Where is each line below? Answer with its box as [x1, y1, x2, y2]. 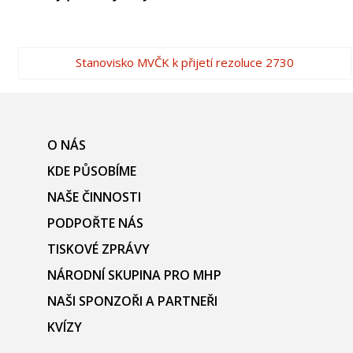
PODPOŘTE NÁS [47, 214, 143, 232]
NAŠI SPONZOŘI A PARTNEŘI [47, 292, 217, 310]
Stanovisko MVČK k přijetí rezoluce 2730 [75, 54, 294, 70]
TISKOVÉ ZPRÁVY [47, 240, 150, 258]
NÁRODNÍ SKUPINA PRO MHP [47, 266, 221, 284]
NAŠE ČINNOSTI [47, 188, 141, 206]
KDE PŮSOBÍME [47, 162, 136, 180]
